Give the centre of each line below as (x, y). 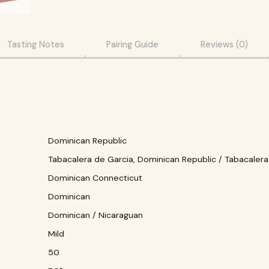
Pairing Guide (132, 45)
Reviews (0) (224, 45)
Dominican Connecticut (95, 178)
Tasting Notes (36, 45)
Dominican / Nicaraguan (95, 215)
